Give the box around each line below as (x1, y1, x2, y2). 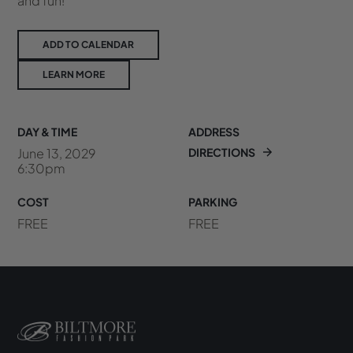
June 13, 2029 (17, 144, 96, 162)
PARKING (188, 194, 237, 209)
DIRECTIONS (188, 144, 255, 159)
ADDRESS (188, 124, 240, 139)
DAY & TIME (17, 124, 78, 139)
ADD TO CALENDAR (43, 38, 135, 50)
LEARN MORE (43, 68, 106, 80)
